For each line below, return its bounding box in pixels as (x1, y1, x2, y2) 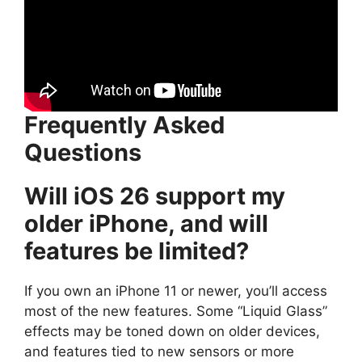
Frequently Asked (24, 111, 225, 140)
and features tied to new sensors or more (24, 343, 294, 360)
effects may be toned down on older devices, (24, 323, 320, 340)
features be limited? (24, 237, 249, 266)
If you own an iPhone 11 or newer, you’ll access (24, 283, 327, 300)
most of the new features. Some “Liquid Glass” (24, 303, 327, 320)
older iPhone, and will (24, 209, 268, 238)
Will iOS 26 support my (24, 182, 285, 211)
